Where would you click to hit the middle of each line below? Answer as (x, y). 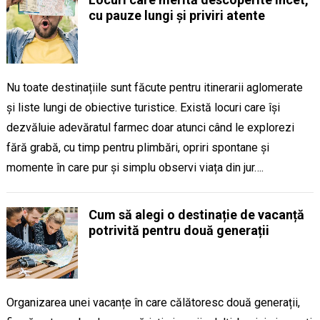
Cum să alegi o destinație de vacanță (196, 215)
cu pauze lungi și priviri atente (176, 15)
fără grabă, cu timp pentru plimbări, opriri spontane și (137, 147)
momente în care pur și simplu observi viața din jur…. (135, 167)
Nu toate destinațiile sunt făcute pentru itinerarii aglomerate (154, 87)
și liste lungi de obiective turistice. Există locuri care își (143, 107)
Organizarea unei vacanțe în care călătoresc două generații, (153, 302)
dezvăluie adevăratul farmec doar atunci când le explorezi (150, 127)
